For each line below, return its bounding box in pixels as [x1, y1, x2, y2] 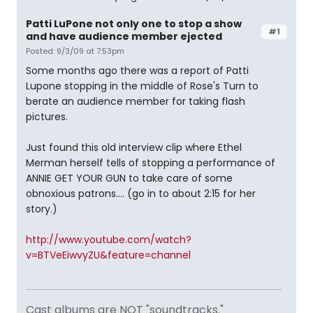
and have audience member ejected [26, 29, 222, 43]
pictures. [26, 110, 68, 124]
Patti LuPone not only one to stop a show [26, 17, 242, 31]
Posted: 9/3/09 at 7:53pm [26, 45, 124, 57]
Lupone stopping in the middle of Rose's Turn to [26, 79, 259, 93]
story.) [26, 202, 57, 216]
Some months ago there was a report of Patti [26, 64, 249, 78]
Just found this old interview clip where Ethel [26, 140, 242, 154]
